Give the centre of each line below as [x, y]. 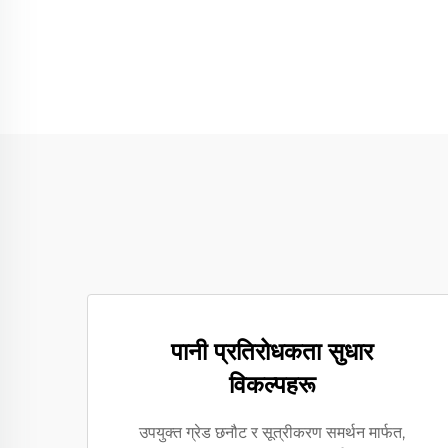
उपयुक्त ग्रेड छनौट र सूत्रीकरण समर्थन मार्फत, [272, 432]
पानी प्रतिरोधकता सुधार [272, 351]
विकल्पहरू [272, 384]
